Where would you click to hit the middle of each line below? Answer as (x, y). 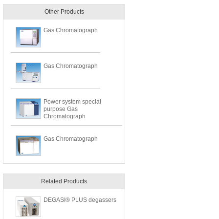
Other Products (64, 12)
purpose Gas (61, 109)
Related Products (64, 181)
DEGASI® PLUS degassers (80, 200)
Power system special (72, 102)
